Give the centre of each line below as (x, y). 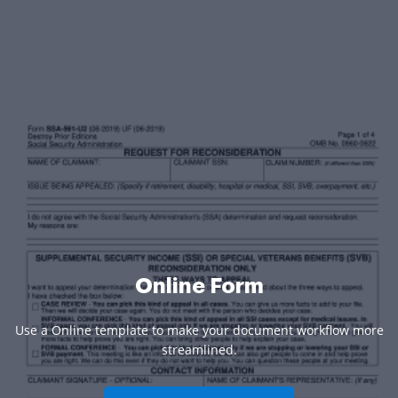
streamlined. (199, 349)
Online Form (199, 286)
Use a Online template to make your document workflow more (199, 330)
